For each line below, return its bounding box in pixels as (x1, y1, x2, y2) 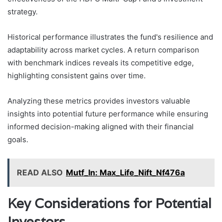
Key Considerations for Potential (7, 195, 212, 213)
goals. (7, 135, 28, 145)
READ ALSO (17, 167, 63, 178)
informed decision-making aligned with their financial (7, 122, 194, 132)
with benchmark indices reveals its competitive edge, (7, 58, 194, 68)
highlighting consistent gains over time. (7, 71, 146, 81)
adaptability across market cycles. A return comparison (7, 45, 199, 55)
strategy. (7, 7, 38, 17)
